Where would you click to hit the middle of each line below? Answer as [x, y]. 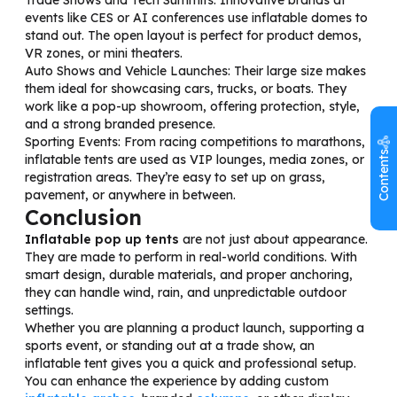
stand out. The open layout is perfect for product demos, [193, 35]
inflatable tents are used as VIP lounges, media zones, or [195, 159]
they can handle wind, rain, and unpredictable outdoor [186, 292]
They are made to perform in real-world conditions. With [191, 257]
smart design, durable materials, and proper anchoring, [189, 274]
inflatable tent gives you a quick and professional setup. [191, 363]
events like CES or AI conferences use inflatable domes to [196, 17]
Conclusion [83, 217]
